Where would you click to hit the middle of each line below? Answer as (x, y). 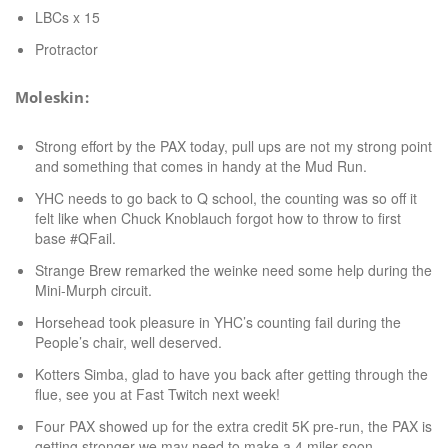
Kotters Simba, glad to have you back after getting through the (231, 374)
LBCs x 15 (67, 17)
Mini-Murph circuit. (93, 290)
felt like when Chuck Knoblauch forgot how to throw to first (218, 218)
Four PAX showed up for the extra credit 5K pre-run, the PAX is (233, 426)
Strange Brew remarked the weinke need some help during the (233, 270)
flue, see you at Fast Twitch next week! (157, 394)
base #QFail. (75, 238)
